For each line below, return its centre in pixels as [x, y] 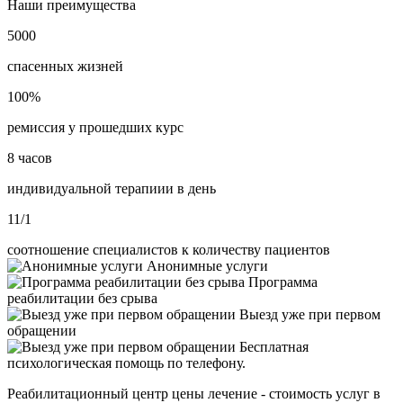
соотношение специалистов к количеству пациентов [169, 250]
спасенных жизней [65, 67]
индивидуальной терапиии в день [112, 189]
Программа [283, 282]
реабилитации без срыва [82, 299]
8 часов [30, 158]
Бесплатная [274, 347]
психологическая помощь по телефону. [126, 363]
